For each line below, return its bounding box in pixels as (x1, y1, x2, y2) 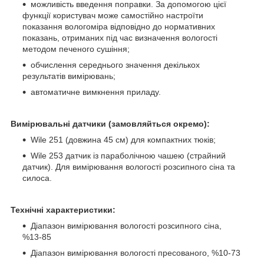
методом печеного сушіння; (22, 44, 130, 54)
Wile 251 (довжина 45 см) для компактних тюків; (31, 134, 216, 144)
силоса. (22, 173, 52, 183)
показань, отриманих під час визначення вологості (22, 32, 217, 42)
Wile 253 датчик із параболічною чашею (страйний (31, 150, 226, 160)
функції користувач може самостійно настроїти (22, 10, 203, 20)
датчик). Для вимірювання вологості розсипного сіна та (22, 161, 235, 171)
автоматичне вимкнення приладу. (31, 87, 161, 97)
